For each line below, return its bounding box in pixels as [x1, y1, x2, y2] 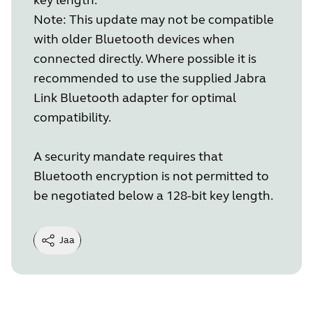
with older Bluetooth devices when [34, 31, 235, 47]
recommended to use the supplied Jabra [34, 70, 266, 86]
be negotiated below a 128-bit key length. [34, 187, 273, 203]
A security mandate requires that [34, 148, 223, 164]
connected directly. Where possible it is [34, 50, 256, 66]
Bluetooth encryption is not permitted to [34, 168, 269, 184]
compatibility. [34, 109, 111, 125]
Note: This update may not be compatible [34, 11, 274, 27]
